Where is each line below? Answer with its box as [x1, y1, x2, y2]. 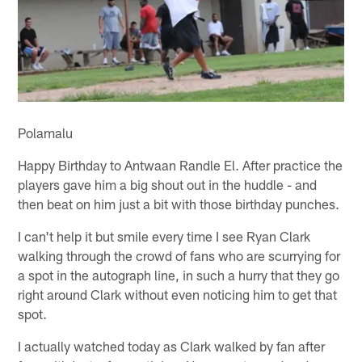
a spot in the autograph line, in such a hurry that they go [18, 267, 340, 284]
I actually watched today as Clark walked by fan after [18, 338, 326, 355]
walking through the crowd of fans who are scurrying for [18, 247, 341, 264]
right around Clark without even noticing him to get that [18, 286, 338, 303]
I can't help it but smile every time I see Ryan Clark [18, 228, 311, 245]
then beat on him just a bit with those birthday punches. [18, 196, 340, 213]
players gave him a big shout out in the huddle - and [18, 176, 318, 193]
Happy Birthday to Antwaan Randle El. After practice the [18, 157, 343, 174]
